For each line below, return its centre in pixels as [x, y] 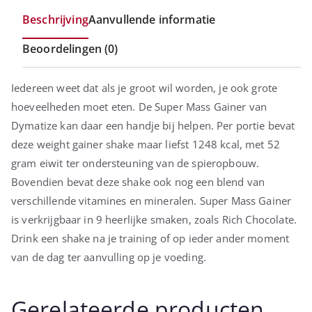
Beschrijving [55, 20]
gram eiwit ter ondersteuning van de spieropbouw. [135, 163]
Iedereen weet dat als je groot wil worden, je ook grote [145, 88]
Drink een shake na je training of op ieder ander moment [150, 239]
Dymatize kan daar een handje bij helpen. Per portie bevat [153, 126]
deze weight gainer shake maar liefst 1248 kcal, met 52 [146, 145]
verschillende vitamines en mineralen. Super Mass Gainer [151, 201]
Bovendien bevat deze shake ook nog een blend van [138, 182]
